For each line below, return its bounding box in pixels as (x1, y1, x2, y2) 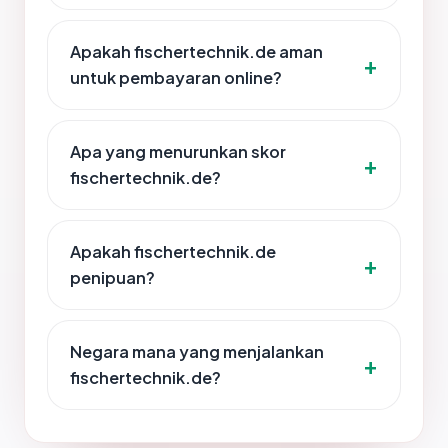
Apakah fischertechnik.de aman (70, 41, 323, 63)
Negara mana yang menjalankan (70, 341, 324, 363)
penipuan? (70, 267, 155, 289)
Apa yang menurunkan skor (70, 141, 286, 163)
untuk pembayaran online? (70, 67, 282, 89)
